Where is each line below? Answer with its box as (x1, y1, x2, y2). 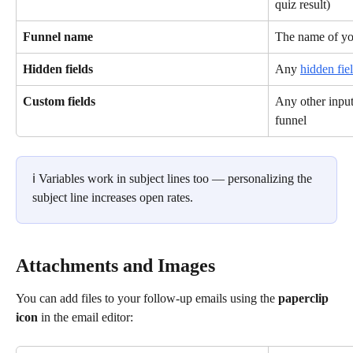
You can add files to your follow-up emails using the (16, 292, 278, 306)
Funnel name (23, 29, 93, 43)
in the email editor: (38, 310, 133, 325)
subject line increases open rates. (32, 190, 193, 204)
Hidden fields (23, 61, 93, 76)
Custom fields (23, 94, 95, 108)
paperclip (278, 292, 332, 306)
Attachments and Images (16, 255, 215, 277)
